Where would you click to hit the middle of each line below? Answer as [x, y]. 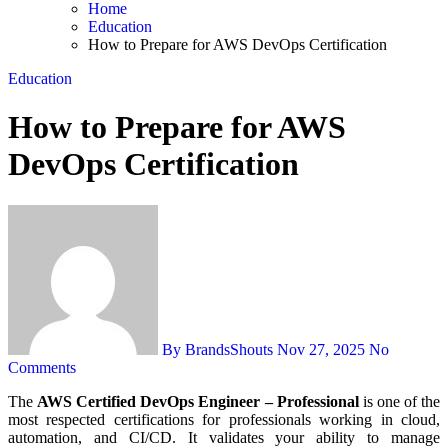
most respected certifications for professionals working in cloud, [224, 419]
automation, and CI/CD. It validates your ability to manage [224, 437]
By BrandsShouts [217, 349]
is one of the [399, 401]
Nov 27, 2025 [321, 349]
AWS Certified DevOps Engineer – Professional [198, 401]
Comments [42, 367]
